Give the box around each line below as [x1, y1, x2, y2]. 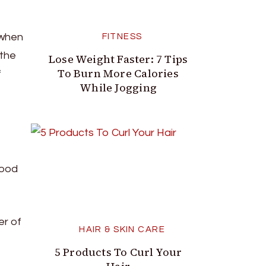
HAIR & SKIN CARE [79, 225, 165, 234]
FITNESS [102, 32, 142, 41]
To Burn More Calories [58, 66, 179, 81]
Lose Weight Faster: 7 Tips [48, 52, 188, 66]
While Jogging [80, 80, 157, 95]
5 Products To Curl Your [54, 245, 182, 259]
